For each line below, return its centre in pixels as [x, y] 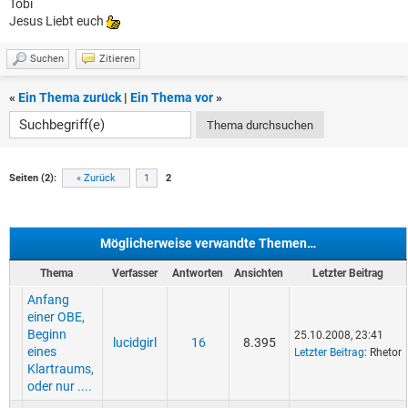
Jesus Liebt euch [58, 21]
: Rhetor [383, 353]
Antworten [198, 274]
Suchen [47, 59]
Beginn [47, 335]
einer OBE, [56, 317]
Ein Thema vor [172, 98]
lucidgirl [135, 343]
